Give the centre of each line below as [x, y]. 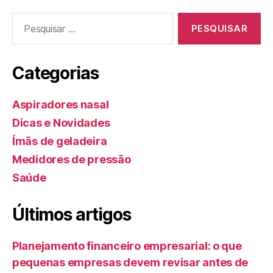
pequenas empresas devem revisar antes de [130, 263]
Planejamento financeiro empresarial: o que [127, 246]
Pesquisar [31, 19]
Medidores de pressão [72, 160]
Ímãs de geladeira [60, 141]
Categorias [55, 73]
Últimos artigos [72, 215]
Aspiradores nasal [61, 105]
